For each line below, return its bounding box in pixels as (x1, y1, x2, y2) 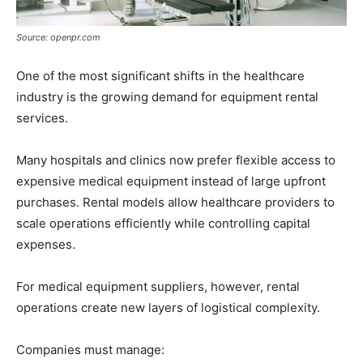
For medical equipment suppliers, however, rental (16, 278, 300, 294)
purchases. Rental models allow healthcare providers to (16, 194, 335, 210)
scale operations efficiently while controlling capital (16, 215, 310, 231)
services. (16, 109, 68, 126)
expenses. (16, 236, 75, 252)
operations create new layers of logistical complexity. (16, 299, 320, 315)
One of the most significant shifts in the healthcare (16, 67, 305, 83)
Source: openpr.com (16, 31, 100, 43)
